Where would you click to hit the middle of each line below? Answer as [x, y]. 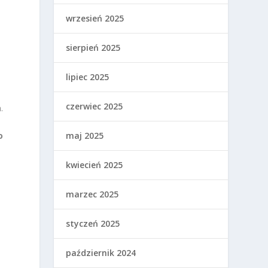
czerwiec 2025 [95, 106]
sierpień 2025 [93, 48]
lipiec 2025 [88, 77]
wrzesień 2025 [95, 19]
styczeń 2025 [93, 224]
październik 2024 [101, 253]
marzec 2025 [92, 194]
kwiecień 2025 [95, 165]
